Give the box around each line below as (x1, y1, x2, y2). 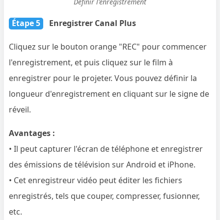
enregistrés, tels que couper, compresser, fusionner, (9, 190, 200, 201)
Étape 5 (12, 17, 41, 28)
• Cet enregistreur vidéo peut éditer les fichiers (9, 174, 183, 186)
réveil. (9, 104, 31, 115)
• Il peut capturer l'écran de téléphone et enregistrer (9, 143, 203, 154)
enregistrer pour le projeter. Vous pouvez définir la (9, 72, 197, 83)
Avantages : (9, 127, 55, 138)
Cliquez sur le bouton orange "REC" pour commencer (9, 41, 207, 52)
